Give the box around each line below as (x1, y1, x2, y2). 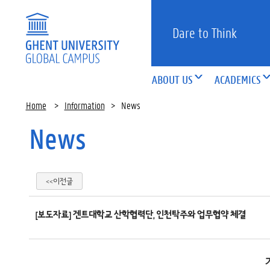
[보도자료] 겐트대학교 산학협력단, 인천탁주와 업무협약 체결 (34, 209, 246, 221)
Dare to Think (172, 25, 237, 42)
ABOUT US (152, 72, 193, 87)
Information (64, 99, 105, 111)
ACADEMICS (215, 72, 262, 87)
